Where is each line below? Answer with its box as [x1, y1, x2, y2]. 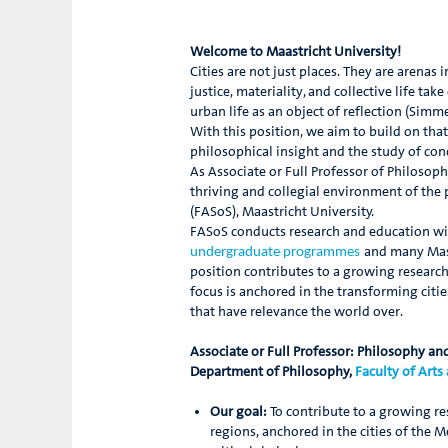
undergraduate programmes [190, 245, 360, 261]
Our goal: [210, 404, 267, 421]
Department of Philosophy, [190, 364, 354, 381]
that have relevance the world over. [190, 304, 406, 321]
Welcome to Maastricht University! [190, 44, 401, 61]
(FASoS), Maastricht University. [190, 204, 377, 221]
